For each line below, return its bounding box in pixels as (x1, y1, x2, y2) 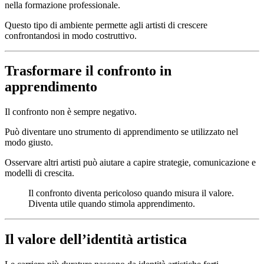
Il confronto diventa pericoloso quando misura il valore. (28, 188, 234, 199)
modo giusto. (5, 137, 53, 148)
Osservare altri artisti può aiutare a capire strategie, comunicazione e (5, 157, 256, 168)
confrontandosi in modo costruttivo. (5, 30, 137, 41)
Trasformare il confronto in (5, 63, 171, 79)
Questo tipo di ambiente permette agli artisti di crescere (5, 19, 207, 30)
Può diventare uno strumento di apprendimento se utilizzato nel (5, 127, 238, 137)
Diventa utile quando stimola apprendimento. (28, 199, 195, 209)
